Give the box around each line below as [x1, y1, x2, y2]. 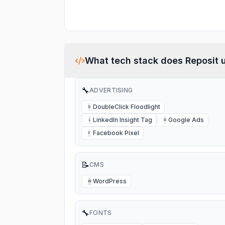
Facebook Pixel [93, 129, 139, 137]
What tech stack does [85, 55, 185, 66]
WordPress [93, 177, 127, 185]
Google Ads [168, 116, 204, 124]
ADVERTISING [89, 86, 133, 94]
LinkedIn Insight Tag [93, 116, 152, 124]
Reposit [185, 55, 218, 66]
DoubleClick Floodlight [93, 103, 160, 110]
